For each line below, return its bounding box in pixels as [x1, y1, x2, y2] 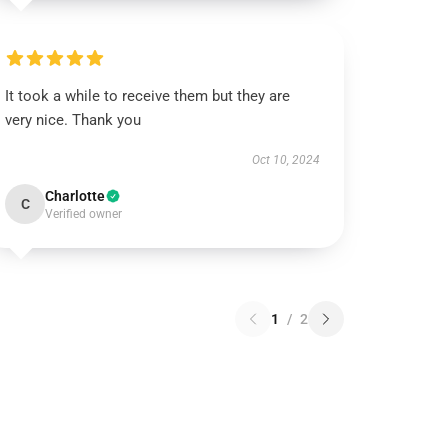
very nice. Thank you [5, 111, 142, 129]
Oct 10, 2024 [251, 153, 320, 167]
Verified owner [45, 207, 123, 221]
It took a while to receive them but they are [5, 87, 291, 105]
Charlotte [45, 188, 106, 204]
